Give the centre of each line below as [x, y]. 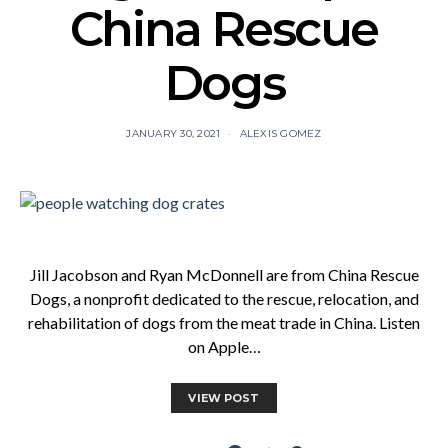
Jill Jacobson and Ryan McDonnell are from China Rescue [224, 274]
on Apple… [224, 346]
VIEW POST [224, 397]
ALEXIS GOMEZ [280, 133]
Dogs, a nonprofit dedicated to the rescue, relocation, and [224, 298]
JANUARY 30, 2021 [173, 133]
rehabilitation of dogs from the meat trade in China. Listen [224, 322]
